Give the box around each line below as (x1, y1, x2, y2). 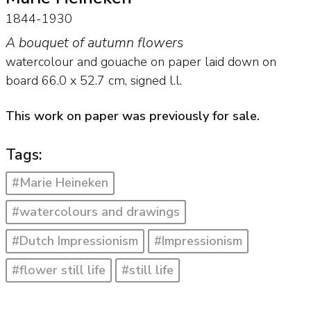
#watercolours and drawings (11, 203, 180, 221)
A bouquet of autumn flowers (5, 33, 183, 53)
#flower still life (11, 261, 106, 278)
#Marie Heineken (11, 174, 108, 192)
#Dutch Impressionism (11, 232, 138, 249)
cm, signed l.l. (104, 72, 182, 90)
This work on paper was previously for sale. (5, 107, 260, 124)
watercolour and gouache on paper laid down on (5, 53, 276, 71)
